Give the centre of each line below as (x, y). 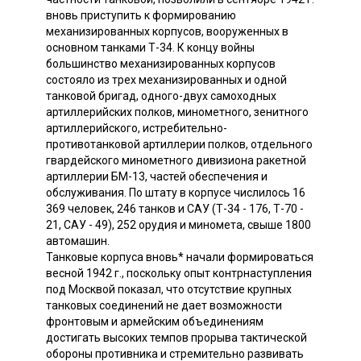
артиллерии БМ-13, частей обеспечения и (157, 176)
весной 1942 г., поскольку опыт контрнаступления (179, 273)
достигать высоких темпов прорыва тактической (176, 337)
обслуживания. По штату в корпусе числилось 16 (176, 192)
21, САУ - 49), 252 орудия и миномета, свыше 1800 (178, 224)
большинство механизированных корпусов (161, 63)
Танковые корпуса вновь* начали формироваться (180, 257)
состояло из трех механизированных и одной (166, 79)
